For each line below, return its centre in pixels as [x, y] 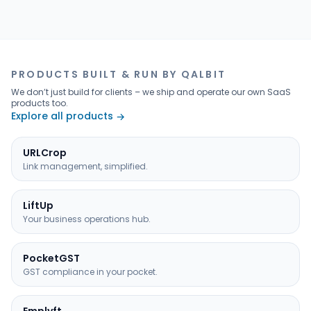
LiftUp [38, 206]
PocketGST [51, 259]
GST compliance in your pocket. [90, 272]
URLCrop [45, 153]
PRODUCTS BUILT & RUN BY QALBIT [119, 75]
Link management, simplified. [85, 167]
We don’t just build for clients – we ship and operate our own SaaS [151, 92]
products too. [40, 103]
